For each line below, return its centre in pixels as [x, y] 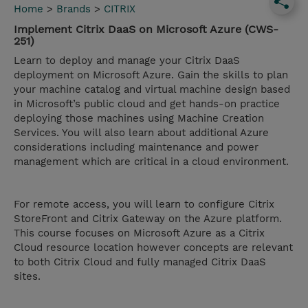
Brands [74, 9]
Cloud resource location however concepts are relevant [153, 248]
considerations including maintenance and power [136, 147]
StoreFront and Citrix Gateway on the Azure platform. [148, 219]
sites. [27, 277]
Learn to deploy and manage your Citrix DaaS [127, 61]
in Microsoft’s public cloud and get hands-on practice [147, 104]
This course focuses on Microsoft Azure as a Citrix [139, 233]
